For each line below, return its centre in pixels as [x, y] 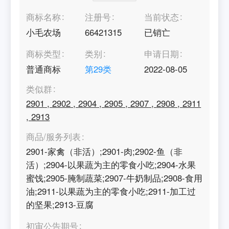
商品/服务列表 [54, 137]
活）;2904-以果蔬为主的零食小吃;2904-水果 [111, 164]
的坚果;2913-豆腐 [60, 204]
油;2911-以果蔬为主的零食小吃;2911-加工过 [111, 191]
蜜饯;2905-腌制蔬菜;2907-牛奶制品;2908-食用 [114, 178]
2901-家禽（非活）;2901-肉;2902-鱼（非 [105, 151]
